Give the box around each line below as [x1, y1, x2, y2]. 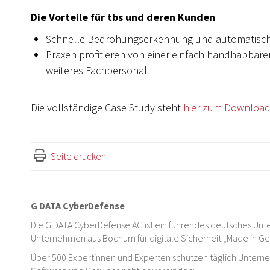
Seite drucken [51, 150, 106, 162]
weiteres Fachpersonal [46, 63, 147, 77]
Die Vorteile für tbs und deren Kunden [31, 10, 215, 24]
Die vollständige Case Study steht [31, 101, 183, 115]
